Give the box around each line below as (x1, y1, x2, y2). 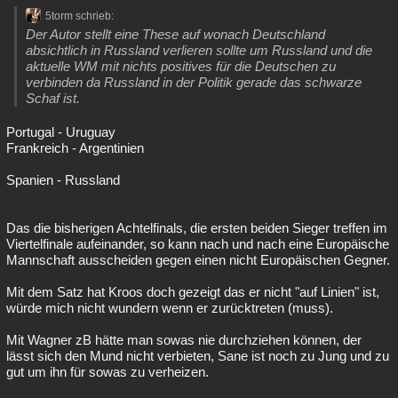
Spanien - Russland (6, 172, 120, 187)
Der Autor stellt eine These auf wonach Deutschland (26, 27, 325, 42)
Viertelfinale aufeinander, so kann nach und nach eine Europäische (6, 236, 389, 251)
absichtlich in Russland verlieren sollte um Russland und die (26, 43, 372, 58)
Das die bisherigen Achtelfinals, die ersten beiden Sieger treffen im (6, 220, 387, 235)
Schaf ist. (26, 91, 80, 106)
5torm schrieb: (45, 10, 114, 22)
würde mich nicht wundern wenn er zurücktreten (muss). (6, 300, 333, 315)
